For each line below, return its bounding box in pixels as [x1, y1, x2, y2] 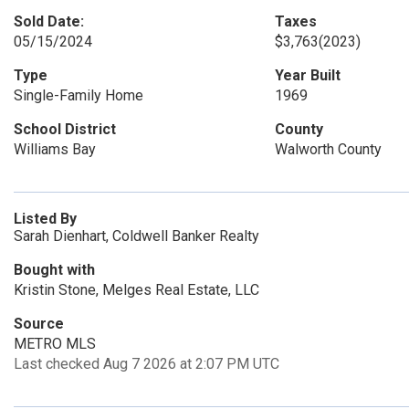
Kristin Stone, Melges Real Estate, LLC [14, 281, 259, 299]
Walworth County [274, 141, 382, 158]
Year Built [274, 67, 341, 84]
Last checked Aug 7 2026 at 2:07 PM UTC [14, 355, 279, 372]
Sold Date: [14, 13, 84, 30]
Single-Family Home [14, 87, 143, 104]
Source [14, 315, 64, 332]
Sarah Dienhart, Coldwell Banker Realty [14, 227, 259, 245]
